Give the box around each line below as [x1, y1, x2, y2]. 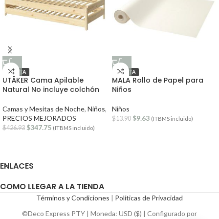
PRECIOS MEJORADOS [2, 114, 76, 122]
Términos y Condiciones [36, 194, 109, 202]
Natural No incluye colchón [2, 85, 99, 94]
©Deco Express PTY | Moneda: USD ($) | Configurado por [22, 209, 197, 218]
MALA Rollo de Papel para [112, 75, 203, 85]
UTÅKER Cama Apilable [2, 75, 84, 85]
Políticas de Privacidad [115, 194, 183, 202]
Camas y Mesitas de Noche [2, 105, 85, 113]
